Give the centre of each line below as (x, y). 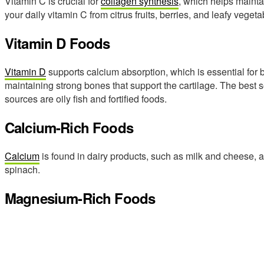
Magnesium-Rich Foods (80, 198)
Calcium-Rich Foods (69, 127)
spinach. (22, 169)
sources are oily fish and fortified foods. (86, 99)
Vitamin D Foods (57, 43)
